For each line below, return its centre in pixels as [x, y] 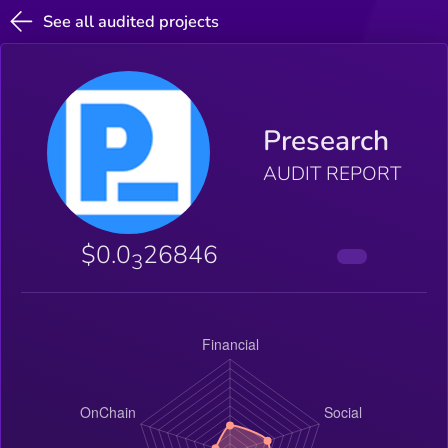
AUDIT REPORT [331, 174]
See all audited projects [131, 21]
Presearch [325, 141]
